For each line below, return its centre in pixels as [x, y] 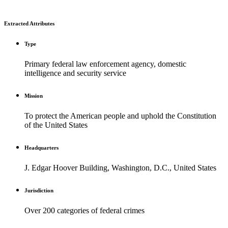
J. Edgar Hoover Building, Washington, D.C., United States [120, 168]
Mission [34, 96]
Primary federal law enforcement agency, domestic [105, 64]
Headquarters [41, 148]
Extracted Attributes [29, 23]
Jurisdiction [39, 191]
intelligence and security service [75, 73]
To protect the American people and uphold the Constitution [120, 116]
